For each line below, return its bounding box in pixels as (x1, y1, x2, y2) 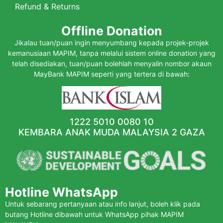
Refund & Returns (15, 1, 80, 11)
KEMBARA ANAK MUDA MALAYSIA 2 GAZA (18, 126, 205, 137)
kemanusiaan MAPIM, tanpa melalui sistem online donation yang (7, 48, 216, 57)
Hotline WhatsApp (5, 185, 118, 200)
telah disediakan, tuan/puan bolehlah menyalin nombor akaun (11, 59, 212, 68)
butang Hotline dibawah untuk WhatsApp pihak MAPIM (5, 210, 184, 219)
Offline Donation (61, 23, 162, 38)
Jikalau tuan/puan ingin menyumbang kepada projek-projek (14, 38, 209, 47)
